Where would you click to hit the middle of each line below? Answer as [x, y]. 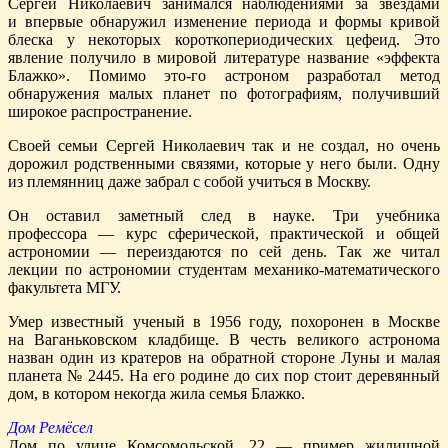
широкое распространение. [100, 111]
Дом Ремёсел [50, 427]
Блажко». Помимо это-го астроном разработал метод [224, 75]
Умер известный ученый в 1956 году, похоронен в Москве [224, 321]
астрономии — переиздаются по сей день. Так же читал [224, 251]
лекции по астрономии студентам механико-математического [224, 269]
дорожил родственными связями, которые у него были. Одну [224, 163]
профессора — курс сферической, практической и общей [224, 233]
